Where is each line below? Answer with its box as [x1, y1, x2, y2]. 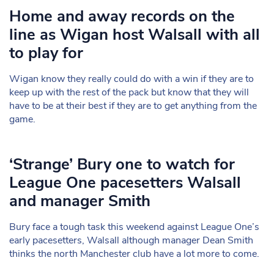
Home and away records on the [9, 6, 235, 27]
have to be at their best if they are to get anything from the [9, 99, 257, 113]
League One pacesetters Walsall [9, 172, 241, 193]
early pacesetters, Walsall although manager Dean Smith [9, 234, 253, 247]
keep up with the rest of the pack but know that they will [9, 86, 249, 99]
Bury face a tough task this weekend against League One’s [9, 220, 259, 234]
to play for [9, 42, 83, 64]
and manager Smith [9, 190, 150, 212]
